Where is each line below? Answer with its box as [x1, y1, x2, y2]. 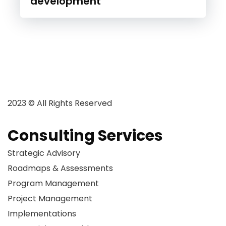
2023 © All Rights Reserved [8, 97, 112, 109]
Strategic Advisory [8, 147, 80, 159]
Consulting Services [8, 125, 163, 146]
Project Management [8, 192, 92, 204]
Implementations [8, 207, 76, 219]
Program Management [8, 177, 99, 189]
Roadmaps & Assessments [8, 162, 113, 174]
